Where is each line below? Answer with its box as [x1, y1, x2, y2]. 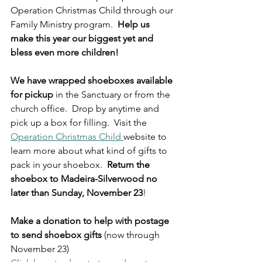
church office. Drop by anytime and [11, 103, 161, 114]
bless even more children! [11, 47, 123, 58]
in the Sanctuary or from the [56, 89, 173, 100]
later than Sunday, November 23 [11, 187, 143, 198]
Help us [118, 19, 152, 30]
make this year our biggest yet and [11, 33, 156, 44]
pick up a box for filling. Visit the [11, 117, 149, 128]
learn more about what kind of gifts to [11, 145, 170, 156]
